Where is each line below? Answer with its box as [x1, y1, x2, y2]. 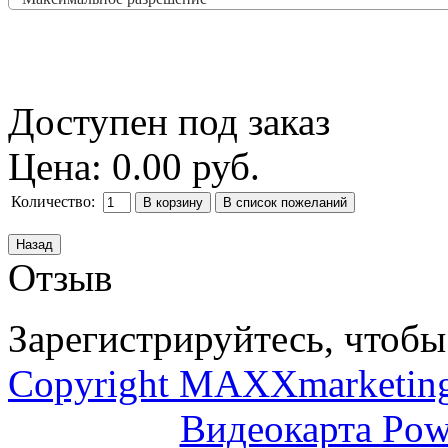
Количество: [11, 192, 99, 210]
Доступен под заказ [8, 99, 330, 143]
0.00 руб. [112, 144, 260, 188]
